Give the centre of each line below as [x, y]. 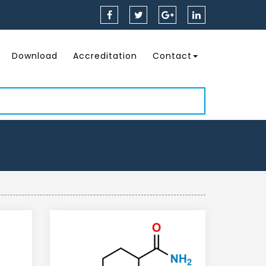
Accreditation [105, 56]
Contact [172, 56]
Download [35, 56]
